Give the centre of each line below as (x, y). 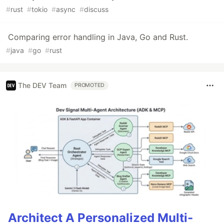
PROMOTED (90, 85)
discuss (96, 9)
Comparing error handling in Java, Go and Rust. (98, 37)
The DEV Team (42, 85)
